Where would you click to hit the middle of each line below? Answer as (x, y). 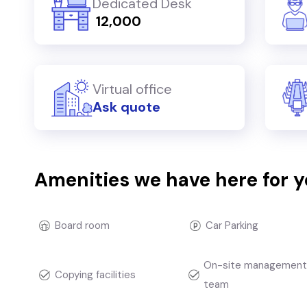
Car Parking (232, 225)
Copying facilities (95, 275)
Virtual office (132, 89)
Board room (82, 225)
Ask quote (126, 107)
